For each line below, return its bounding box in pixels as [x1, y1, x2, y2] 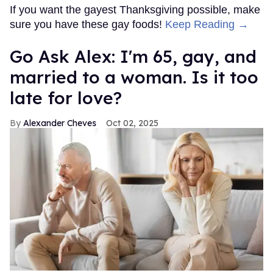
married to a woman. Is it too [10, 66, 258, 88]
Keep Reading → [165, 18, 249, 31]
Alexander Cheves [23, 118, 96, 129]
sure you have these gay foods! [10, 18, 165, 31]
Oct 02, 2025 [106, 118, 158, 129]
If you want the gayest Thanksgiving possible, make [10, 4, 260, 16]
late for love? [10, 87, 122, 109]
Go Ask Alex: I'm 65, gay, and [10, 46, 257, 68]
